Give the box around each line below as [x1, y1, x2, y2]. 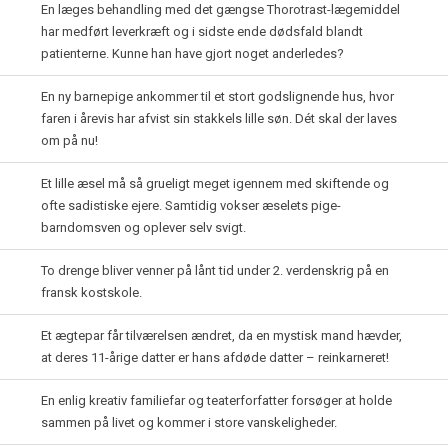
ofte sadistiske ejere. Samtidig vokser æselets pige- [41, 198, 341, 213]
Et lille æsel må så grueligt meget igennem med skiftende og [41, 176, 389, 191]
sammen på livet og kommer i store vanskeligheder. [41, 415, 337, 430]
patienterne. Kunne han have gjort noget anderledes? [41, 46, 344, 61]
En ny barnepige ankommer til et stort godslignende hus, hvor [41, 89, 394, 104]
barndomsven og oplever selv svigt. [41, 220, 246, 235]
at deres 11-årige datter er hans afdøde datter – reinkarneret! [41, 350, 389, 365]
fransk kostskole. [41, 285, 142, 300]
